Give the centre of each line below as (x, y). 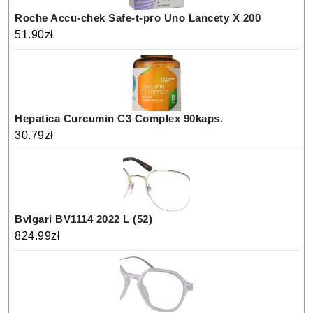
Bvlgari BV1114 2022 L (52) (84, 219)
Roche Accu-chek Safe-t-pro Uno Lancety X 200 (138, 17)
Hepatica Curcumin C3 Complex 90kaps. (119, 118)
